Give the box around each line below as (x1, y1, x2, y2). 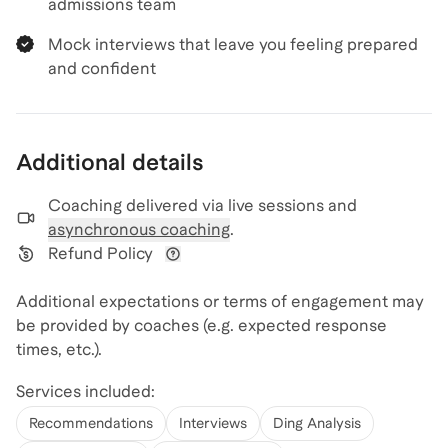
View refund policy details (172, 263, 371, 282)
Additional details (16, 149, 204, 175)
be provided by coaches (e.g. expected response (16, 316, 387, 335)
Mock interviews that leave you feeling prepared (48, 35, 418, 54)
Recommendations (29, 415, 153, 431)
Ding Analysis (273, 415, 361, 431)
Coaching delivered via (48, 196, 224, 215)
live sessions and (228, 196, 357, 215)
